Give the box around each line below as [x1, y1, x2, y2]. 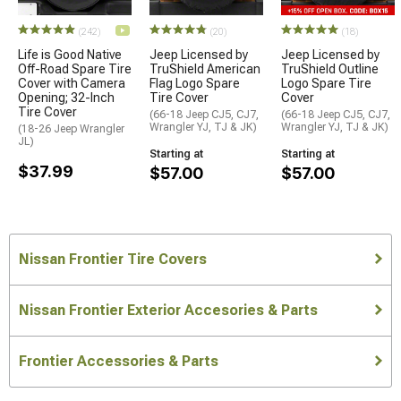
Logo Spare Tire [281, 75, 371, 90]
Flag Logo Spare [149, 75, 240, 90]
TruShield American [149, 61, 260, 76]
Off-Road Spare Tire [18, 61, 132, 76]
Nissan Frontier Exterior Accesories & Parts [19, 302, 318, 319]
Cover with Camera [18, 75, 125, 90]
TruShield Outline [281, 61, 379, 76]
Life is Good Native [18, 47, 122, 62]
